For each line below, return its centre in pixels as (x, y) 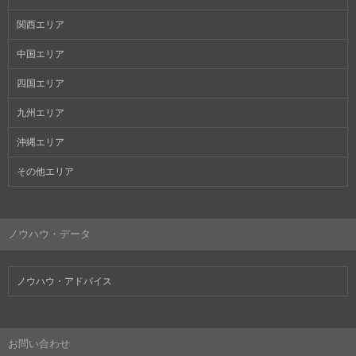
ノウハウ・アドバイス (64, 281)
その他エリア (45, 171)
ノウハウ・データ (49, 234)
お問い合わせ (39, 343)
